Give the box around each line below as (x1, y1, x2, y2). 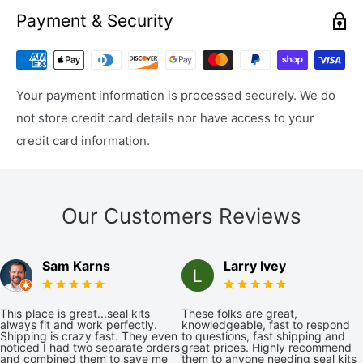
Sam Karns (42, 258, 110, 275)
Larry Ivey (224, 258, 286, 275)
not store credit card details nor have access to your (16, 110, 314, 126)
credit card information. (16, 133, 150, 149)
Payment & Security (16, 11, 173, 32)
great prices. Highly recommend (181, 340, 352, 355)
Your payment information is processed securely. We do (16, 88, 335, 104)
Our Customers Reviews (62, 203, 301, 229)
